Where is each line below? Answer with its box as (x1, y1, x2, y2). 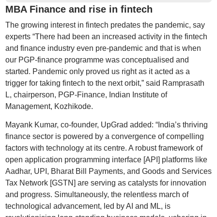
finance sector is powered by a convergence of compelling (5, 132, 204, 141)
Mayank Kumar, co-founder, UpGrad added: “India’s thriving (5, 121, 208, 129)
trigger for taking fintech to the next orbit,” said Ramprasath (5, 79, 204, 88)
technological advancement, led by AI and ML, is (5, 202, 170, 211)
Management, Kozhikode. (5, 102, 93, 111)
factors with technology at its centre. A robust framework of (5, 144, 202, 153)
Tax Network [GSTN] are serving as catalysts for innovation (5, 179, 206, 187)
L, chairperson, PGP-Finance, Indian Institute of (5, 91, 167, 99)
